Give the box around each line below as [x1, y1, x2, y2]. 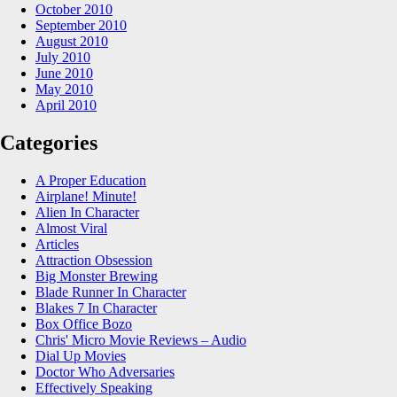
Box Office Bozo [35, 315, 132, 331]
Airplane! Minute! [35, 188, 136, 204]
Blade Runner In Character [35, 284, 186, 300]
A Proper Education [35, 172, 146, 188]
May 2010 [35, 81, 93, 97]
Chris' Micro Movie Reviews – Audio [35, 331, 246, 347]
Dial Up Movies [35, 347, 126, 363]
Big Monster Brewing [35, 268, 158, 284]
